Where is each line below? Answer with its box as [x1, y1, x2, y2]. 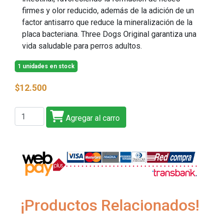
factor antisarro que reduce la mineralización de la [22, 18, 192, 27]
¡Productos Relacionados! [21, 195, 199, 215]
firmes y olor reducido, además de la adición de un [22, 6, 194, 15]
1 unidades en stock [18, 63, 75, 70]
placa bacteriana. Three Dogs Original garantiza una [22, 29, 196, 39]
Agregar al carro [64, 113, 120, 123]
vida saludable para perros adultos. [22, 41, 142, 51]
